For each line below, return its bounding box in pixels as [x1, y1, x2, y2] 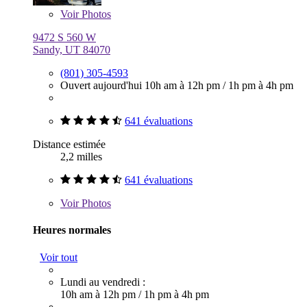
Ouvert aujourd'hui [60, 79, 145, 92]
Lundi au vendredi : [60, 275, 145, 288]
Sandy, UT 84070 [33, 44, 110, 56]
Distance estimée [33, 138, 106, 151]
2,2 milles [60, 151, 102, 163]
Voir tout [40, 251, 77, 263]
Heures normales [33, 224, 111, 236]
